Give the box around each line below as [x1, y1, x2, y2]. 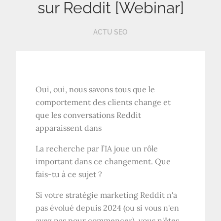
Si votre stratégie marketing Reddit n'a [36, 190, 178, 200]
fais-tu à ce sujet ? [36, 169, 103, 180]
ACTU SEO [93, 28, 128, 37]
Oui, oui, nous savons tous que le [36, 84, 155, 95]
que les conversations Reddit [36, 110, 142, 120]
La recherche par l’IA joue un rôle [36, 144, 158, 154]
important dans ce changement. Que [36, 156, 171, 167]
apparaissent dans [36, 123, 102, 133]
